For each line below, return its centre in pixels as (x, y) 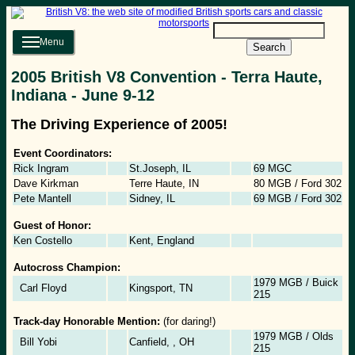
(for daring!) (188, 321)
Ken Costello (43, 240)
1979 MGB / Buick (296, 282)
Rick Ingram (41, 168)
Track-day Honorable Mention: (87, 321)
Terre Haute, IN (164, 183)
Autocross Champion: (67, 267)
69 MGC (273, 168)
